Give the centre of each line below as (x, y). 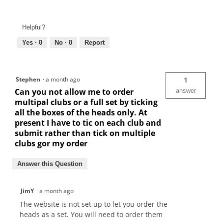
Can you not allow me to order (74, 92)
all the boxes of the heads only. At (81, 113)
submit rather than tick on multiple (85, 133)
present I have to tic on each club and (88, 123)
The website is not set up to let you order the (94, 204)
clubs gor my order (51, 144)
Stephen (28, 80)
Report (95, 43)
